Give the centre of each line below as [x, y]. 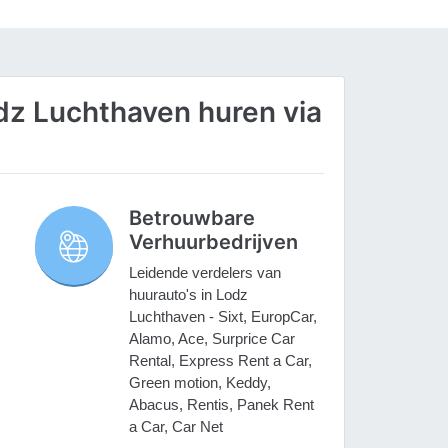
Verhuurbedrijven [214, 242]
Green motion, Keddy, [200, 383]
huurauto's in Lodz [189, 295]
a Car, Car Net [176, 427]
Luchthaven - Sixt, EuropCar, [223, 317]
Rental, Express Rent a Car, [221, 361]
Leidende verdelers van [205, 273]
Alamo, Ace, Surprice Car [212, 339]
